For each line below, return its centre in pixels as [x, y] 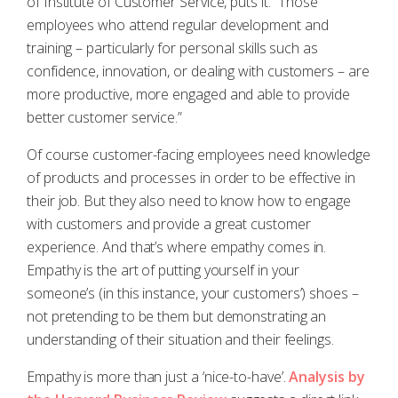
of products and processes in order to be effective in [191, 178]
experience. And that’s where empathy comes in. [177, 247]
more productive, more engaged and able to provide [189, 94]
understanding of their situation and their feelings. [180, 339]
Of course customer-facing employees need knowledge [199, 155]
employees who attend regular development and [178, 25]
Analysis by [327, 377]
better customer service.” [104, 117]
